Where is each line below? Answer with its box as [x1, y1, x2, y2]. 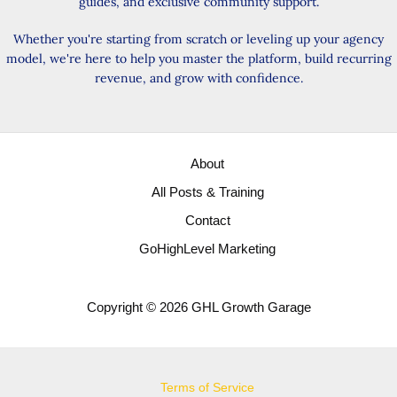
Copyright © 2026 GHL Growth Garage [86, 300, 311, 315]
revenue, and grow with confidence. [94, 70, 303, 87]
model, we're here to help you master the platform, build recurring [5, 51, 392, 67]
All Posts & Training [151, 184, 264, 200]
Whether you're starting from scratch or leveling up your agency [13, 31, 384, 48]
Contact [184, 213, 230, 229]
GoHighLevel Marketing [139, 241, 276, 257]
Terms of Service [160, 380, 254, 395]
